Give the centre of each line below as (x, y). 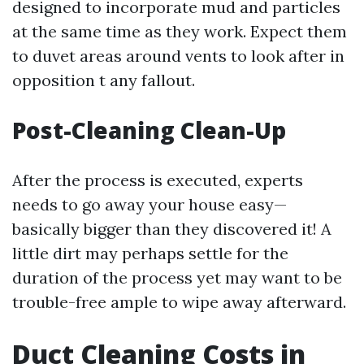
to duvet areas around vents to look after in (178, 56)
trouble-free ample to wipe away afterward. (179, 302)
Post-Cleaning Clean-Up (149, 130)
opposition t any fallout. (104, 80)
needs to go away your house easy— (149, 204)
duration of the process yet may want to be (177, 277)
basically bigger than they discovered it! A (172, 229)
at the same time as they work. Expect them (180, 31)
